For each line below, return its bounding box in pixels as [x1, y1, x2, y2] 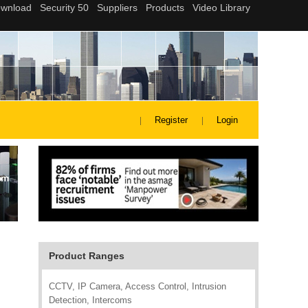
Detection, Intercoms [49, 295, 132, 305]
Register [155, 115, 188, 125]
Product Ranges [49, 250, 124, 261]
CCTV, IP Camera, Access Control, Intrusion [49, 281, 226, 291]
